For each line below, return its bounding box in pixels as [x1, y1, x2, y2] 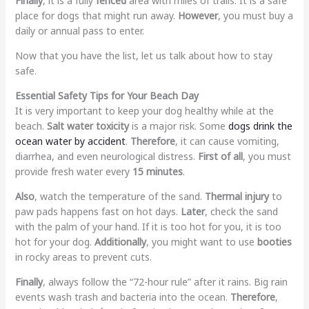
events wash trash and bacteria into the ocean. [14, 290, 230, 303]
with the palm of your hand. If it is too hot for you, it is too [14, 219, 281, 233]
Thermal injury [204, 189, 269, 203]
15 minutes [132, 164, 183, 178]
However [177, 8, 218, 22]
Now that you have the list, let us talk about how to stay [14, 48, 272, 62]
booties [257, 235, 292, 248]
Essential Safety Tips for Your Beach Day [14, 88, 199, 102]
